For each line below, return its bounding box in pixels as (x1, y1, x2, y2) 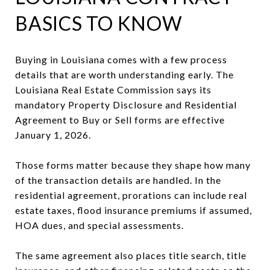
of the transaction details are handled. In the (15, 174, 221, 186)
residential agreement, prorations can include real (15, 189, 247, 201)
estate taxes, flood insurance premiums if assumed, (15, 204, 252, 216)
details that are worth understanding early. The (15, 68, 234, 80)
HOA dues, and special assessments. (15, 219, 184, 231)
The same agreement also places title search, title (15, 249, 246, 261)
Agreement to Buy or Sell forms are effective (15, 113, 225, 125)
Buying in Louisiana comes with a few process (15, 53, 227, 65)
